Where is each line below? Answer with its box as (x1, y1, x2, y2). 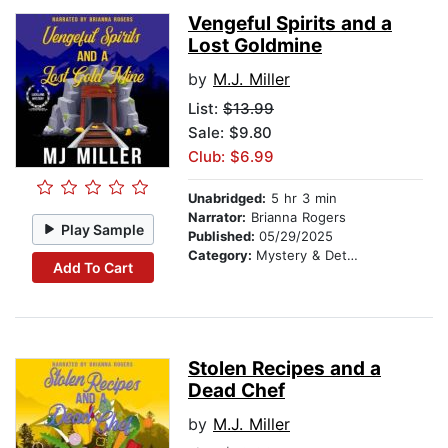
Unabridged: (188, 190, 266, 207)
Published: (188, 228, 259, 245)
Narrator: (188, 209, 246, 226)
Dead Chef (188, 379, 285, 403)
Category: (188, 247, 256, 264)
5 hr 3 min (266, 190, 337, 207)
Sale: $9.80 (188, 123, 272, 143)
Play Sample (61, 220, 145, 238)
